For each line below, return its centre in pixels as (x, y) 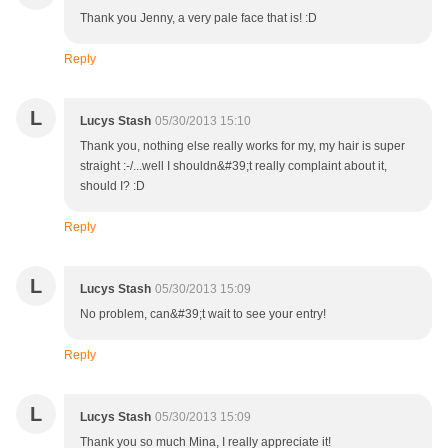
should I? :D (112, 186)
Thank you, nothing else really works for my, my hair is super (242, 146)
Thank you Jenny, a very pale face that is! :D (198, 18)
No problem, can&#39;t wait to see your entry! (203, 314)
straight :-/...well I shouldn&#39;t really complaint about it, (233, 166)
